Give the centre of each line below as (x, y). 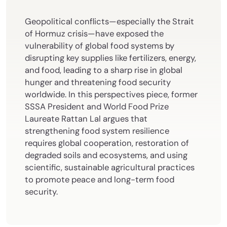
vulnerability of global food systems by (100, 46)
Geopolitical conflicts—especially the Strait (109, 21)
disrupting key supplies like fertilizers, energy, (110, 58)
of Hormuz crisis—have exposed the (94, 33)
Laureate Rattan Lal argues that (86, 119)
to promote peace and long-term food (100, 179)
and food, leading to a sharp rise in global (104, 70)
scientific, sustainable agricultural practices (110, 167)
